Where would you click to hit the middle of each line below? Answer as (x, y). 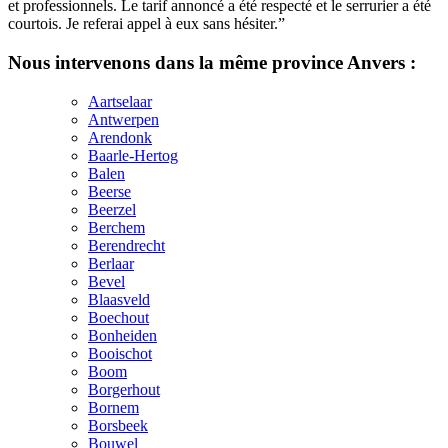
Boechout (118, 317)
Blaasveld (119, 299)
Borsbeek (118, 425)
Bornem (113, 407)
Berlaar (111, 263)
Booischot (120, 353)
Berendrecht (126, 245)
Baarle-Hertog (133, 155)
